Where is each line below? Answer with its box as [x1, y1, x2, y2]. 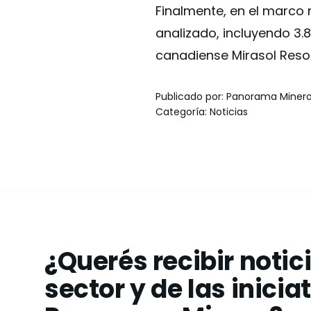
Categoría [155, 105, 205, 119]
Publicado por [155, 90, 221, 103]
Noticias [210, 105, 248, 119]
